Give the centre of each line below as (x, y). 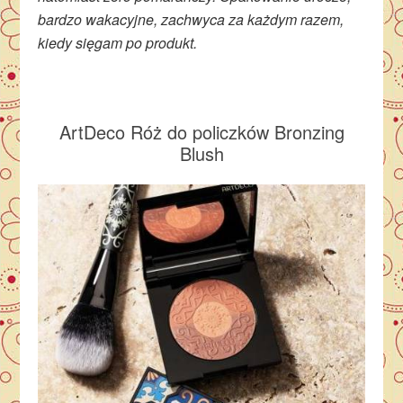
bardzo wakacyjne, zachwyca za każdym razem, (191, 20)
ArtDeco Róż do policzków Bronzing (201, 132)
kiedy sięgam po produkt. (120, 43)
